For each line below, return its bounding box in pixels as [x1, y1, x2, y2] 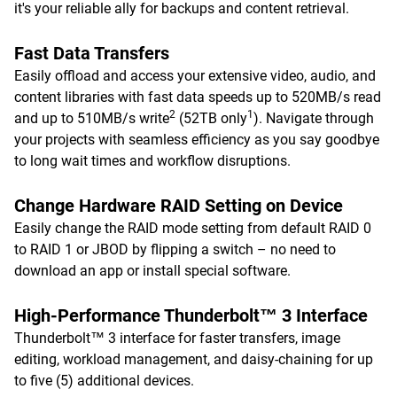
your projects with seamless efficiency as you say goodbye [14, 131, 379, 148]
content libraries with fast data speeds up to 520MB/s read [14, 89, 381, 105]
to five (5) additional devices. [14, 372, 194, 389]
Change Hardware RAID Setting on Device [14, 195, 343, 216]
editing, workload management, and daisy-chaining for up [14, 351, 373, 368]
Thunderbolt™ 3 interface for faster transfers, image [14, 330, 340, 346]
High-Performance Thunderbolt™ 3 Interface [14, 305, 368, 326]
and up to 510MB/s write [14, 110, 169, 127]
